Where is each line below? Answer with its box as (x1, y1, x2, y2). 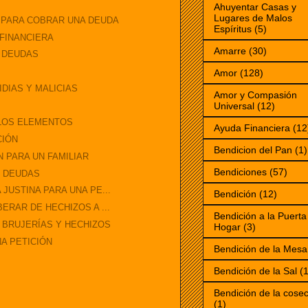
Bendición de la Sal (214, 265, 297, 277)
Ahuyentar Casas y (214, 1, 296, 13)
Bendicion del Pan (214, 144, 292, 156)
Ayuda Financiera (214, 122, 290, 134)
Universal (214, 100, 254, 112)
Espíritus (214, 23, 252, 35)
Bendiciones (214, 166, 267, 178)
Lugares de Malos (214, 12, 292, 24)
